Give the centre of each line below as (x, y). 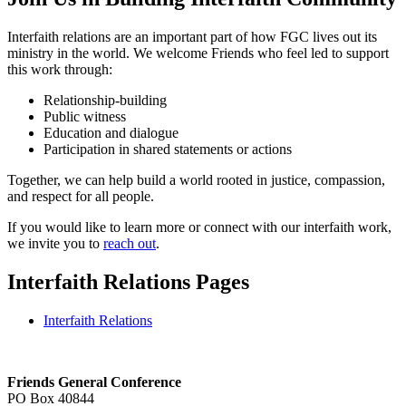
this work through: (60, 69)
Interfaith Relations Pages (128, 281)
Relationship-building (105, 100)
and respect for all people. (81, 196)
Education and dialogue (111, 132)
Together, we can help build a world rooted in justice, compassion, (196, 179)
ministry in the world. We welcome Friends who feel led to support (198, 53)
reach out (130, 243)
